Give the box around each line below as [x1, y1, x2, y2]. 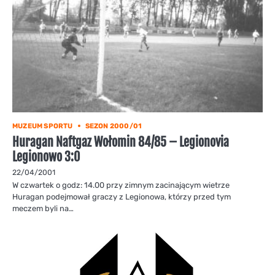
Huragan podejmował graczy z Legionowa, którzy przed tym [12, 192, 231, 201]
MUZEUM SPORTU [12, 122, 73, 130]
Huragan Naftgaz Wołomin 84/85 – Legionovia [12, 134, 229, 150]
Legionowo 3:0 [12, 149, 80, 165]
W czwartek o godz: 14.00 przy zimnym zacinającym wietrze [12, 180, 230, 190]
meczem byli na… [12, 203, 74, 213]
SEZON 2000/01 [85, 122, 142, 130]
